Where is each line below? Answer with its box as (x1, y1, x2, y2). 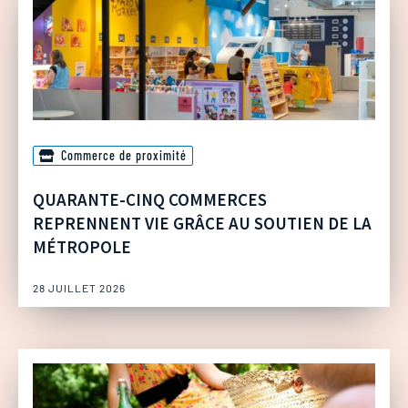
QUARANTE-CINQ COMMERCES (33, 189, 267, 211)
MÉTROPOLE (33, 236, 131, 259)
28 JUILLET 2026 (33, 281, 126, 295)
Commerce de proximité (61, 148, 187, 164)
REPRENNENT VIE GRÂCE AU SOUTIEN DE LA (33, 212, 372, 235)
